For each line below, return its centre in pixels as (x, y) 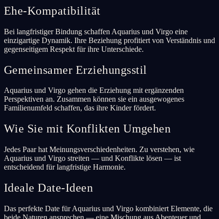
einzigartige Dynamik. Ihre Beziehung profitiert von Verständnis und (109, 40)
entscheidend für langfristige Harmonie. (65, 167)
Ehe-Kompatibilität (52, 11)
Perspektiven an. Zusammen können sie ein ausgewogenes (94, 99)
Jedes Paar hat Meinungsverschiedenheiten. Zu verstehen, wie (99, 150)
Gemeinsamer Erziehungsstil (76, 70)
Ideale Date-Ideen (49, 188)
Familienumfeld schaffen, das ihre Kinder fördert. (80, 108)
